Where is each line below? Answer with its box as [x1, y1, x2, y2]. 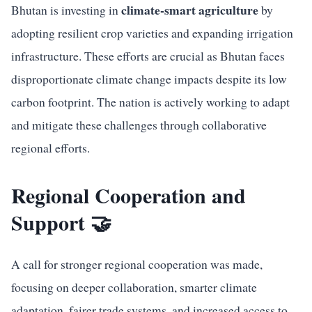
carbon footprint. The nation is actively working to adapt [11, 93, 290, 110]
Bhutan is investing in [11, 1, 121, 18]
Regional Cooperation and [11, 180, 246, 210]
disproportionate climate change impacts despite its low [11, 70, 287, 87]
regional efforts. [11, 139, 90, 156]
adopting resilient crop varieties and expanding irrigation [11, 24, 293, 41]
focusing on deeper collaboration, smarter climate [11, 279, 257, 295]
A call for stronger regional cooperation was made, [11, 256, 263, 272]
